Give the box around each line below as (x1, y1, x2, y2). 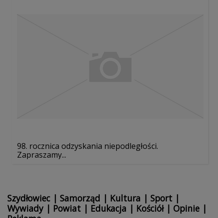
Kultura (110, 192, 141, 204)
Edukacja (91, 202, 127, 215)
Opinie (173, 202, 200, 215)
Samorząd (60, 192, 100, 204)
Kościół (136, 202, 163, 215)
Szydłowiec (7, 192, 50, 204)
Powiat (53, 202, 81, 215)
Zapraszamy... (17, 149, 66, 161)
